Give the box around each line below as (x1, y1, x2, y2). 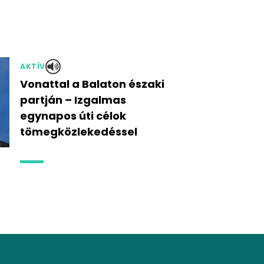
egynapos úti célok (20, 108, 126, 123)
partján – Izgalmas (20, 93, 126, 107)
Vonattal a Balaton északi (20, 77, 164, 91)
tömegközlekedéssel (20, 124, 137, 139)
